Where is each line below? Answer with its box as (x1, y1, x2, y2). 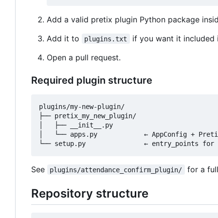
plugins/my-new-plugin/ (39, 102, 125, 110)
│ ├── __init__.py (39, 121, 113, 129)
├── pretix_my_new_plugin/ (39, 111, 136, 120)
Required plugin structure (31, 74, 152, 86)
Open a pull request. (47, 52, 121, 62)
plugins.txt (84, 35, 127, 43)
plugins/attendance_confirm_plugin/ (50, 165, 182, 174)
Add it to (47, 33, 82, 43)
